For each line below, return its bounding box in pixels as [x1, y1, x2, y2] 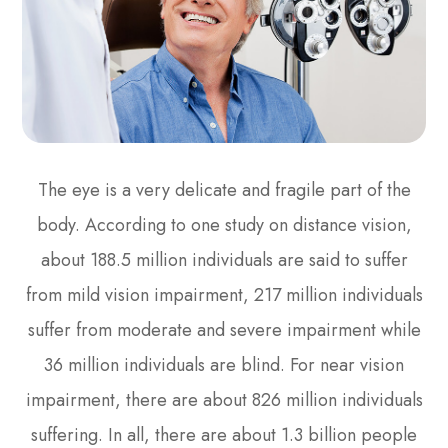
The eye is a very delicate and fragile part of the [37, 176, 411, 203]
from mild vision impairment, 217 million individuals [25, 281, 423, 308]
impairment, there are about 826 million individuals [25, 386, 423, 413]
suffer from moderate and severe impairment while [27, 316, 421, 343]
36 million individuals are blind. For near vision [44, 351, 404, 378]
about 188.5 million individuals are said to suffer [40, 246, 408, 273]
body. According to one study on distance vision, [36, 211, 412, 238]
